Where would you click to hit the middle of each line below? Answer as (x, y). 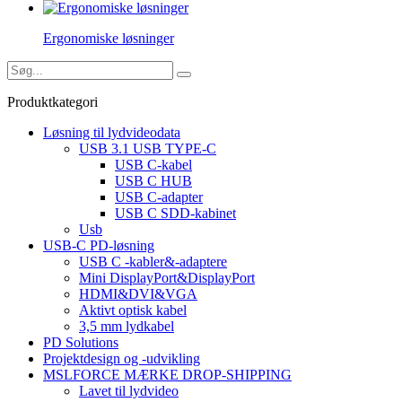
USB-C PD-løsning (99, 245)
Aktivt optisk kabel (133, 310)
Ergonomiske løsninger (109, 38)
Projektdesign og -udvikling (122, 358)
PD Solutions (81, 342)
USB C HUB (153, 180)
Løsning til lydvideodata (112, 132)
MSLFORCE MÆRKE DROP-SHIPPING (167, 374)
